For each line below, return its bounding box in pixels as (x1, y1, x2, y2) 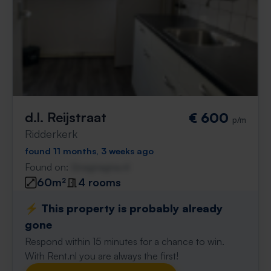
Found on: (25, 161, 71, 173)
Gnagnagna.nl (71, 161, 129, 173)
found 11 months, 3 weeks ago (25, 145, 154, 156)
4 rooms (78, 175, 121, 189)
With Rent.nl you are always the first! (25, 250, 178, 262)
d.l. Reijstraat (25, 109, 106, 125)
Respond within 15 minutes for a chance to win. (25, 235, 224, 247)
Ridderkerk (25, 127, 77, 140)
